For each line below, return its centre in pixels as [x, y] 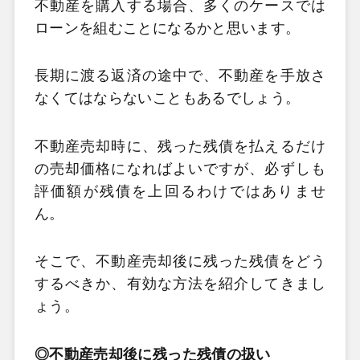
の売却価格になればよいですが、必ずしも [180, 168]
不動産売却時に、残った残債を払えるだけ [180, 146]
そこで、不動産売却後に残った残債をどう [180, 262]
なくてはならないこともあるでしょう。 [167, 98]
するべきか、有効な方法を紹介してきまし [180, 284]
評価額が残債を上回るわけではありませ [180, 191]
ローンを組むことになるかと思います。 [167, 28]
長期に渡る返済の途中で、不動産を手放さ [180, 76]
